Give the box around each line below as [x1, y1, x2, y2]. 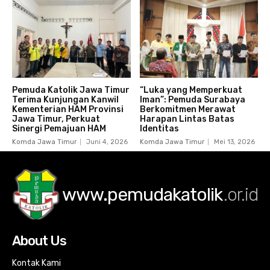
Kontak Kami [12, 258, 61, 269]
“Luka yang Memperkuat [139, 85, 242, 96]
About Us [12, 233, 66, 250]
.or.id [224, 183, 258, 206]
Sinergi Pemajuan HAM [12, 124, 106, 134]
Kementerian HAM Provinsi [12, 104, 124, 115]
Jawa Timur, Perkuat [12, 114, 100, 125]
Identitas [139, 124, 179, 134]
